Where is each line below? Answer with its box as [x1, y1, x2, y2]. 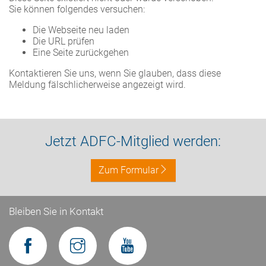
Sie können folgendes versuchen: [9, 4, 145, 15]
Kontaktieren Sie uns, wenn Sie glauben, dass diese [9, 68, 221, 79]
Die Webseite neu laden [33, 24, 129, 36]
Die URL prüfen [33, 36, 94, 47]
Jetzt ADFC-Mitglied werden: [45, 133, 221, 150]
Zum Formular [98, 164, 159, 176]
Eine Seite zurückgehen [33, 47, 129, 58]
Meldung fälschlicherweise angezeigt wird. [9, 79, 186, 90]
